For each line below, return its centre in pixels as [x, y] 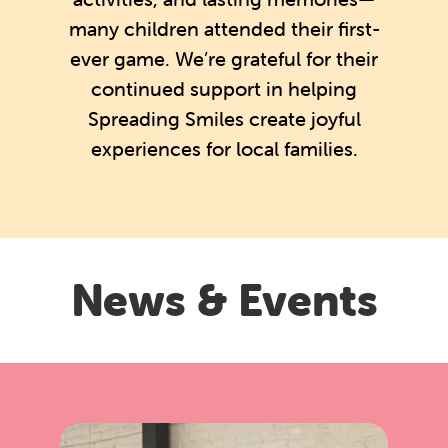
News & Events [224, 300]
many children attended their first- [224, 28]
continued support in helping [224, 88]
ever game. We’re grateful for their [224, 58]
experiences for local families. [224, 148]
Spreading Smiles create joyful [224, 118]
